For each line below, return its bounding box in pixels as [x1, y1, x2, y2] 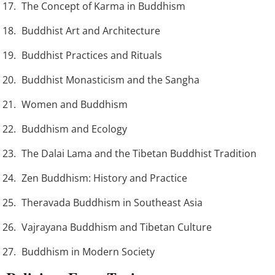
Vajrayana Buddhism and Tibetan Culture [21, 220, 212, 234]
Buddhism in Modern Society [21, 245, 155, 259]
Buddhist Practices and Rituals [21, 48, 162, 63]
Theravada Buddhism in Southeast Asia [21, 196, 203, 210]
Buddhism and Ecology [21, 122, 127, 136]
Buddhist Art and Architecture [21, 24, 160, 38]
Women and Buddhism [21, 98, 128, 112]
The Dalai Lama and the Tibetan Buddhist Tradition [21, 147, 257, 161]
